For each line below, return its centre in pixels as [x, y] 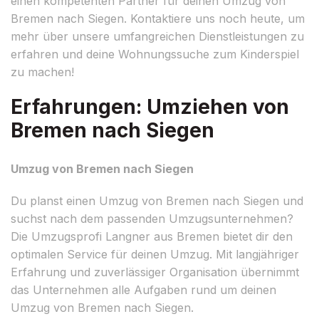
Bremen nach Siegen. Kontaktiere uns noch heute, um [158, 18]
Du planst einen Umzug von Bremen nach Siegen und [157, 200]
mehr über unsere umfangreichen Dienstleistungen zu [157, 36]
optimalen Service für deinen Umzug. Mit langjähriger [155, 254]
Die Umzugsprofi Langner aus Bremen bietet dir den [152, 236]
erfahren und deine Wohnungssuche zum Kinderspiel [155, 54]
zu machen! [42, 72]
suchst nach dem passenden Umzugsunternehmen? [152, 218]
